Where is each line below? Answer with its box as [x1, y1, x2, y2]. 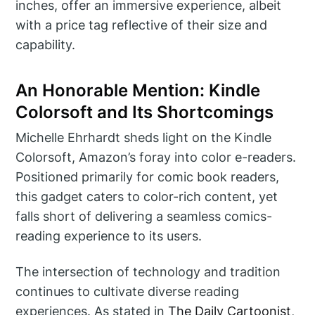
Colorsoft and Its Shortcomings [15, 101, 274, 122]
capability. [15, 37, 76, 52]
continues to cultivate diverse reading [15, 284, 240, 300]
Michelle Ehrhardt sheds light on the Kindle [15, 130, 272, 146]
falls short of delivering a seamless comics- [15, 209, 273, 224]
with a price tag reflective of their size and [15, 17, 268, 32]
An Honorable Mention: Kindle [15, 79, 261, 101]
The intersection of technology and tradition [15, 264, 281, 280]
